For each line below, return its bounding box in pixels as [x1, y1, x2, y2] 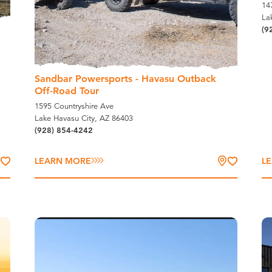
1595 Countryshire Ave [35, 101, 114, 112]
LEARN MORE [35, 155, 92, 167]
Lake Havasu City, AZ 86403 [35, 113, 134, 124]
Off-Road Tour [35, 85, 100, 97]
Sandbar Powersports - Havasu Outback [35, 73, 217, 85]
